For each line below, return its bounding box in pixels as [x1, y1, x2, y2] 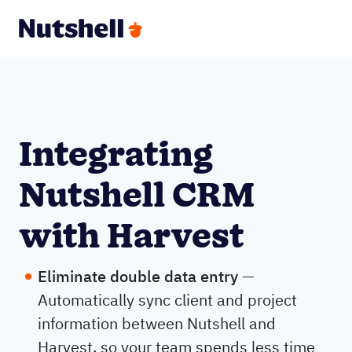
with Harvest [19, 214, 244, 262]
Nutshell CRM [19, 174, 255, 221]
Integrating [19, 133, 213, 180]
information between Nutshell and [38, 313, 276, 334]
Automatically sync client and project [38, 289, 297, 310]
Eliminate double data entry [38, 266, 238, 287]
